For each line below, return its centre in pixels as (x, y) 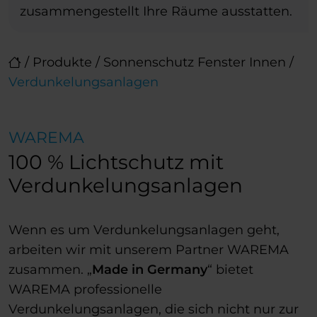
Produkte (62, 63)
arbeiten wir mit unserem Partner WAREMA (149, 250)
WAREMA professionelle (85, 290)
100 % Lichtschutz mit (116, 162)
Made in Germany (150, 270)
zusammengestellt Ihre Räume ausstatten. (156, 12)
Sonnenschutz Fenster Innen (195, 63)
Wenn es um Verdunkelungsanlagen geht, (144, 230)
